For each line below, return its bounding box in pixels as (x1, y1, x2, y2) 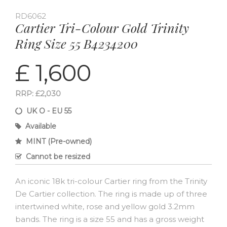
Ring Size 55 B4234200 (15, 35, 138, 52)
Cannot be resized (26, 152, 90, 162)
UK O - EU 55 (26, 106, 71, 116)
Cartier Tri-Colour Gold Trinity (15, 19, 189, 36)
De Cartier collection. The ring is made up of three (15, 189, 207, 199)
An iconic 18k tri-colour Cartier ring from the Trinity (15, 176, 207, 186)
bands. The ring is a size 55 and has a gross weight (15, 214, 204, 224)
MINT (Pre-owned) (26, 137, 92, 146)
